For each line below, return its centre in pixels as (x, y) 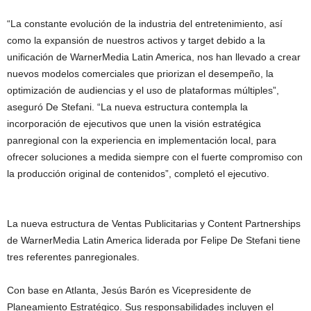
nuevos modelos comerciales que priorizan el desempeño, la (140, 73)
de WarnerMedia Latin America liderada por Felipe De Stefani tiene (154, 240)
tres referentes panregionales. (73, 257)
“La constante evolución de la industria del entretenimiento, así (145, 23)
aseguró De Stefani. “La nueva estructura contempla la (127, 107)
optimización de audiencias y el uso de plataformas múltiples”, (143, 90)
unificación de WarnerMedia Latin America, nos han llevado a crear (154, 57)
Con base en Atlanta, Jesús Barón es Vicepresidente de (129, 290)
